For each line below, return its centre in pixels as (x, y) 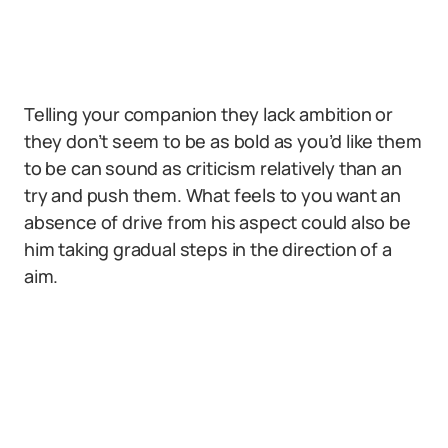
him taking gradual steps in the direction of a (208, 249)
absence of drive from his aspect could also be (217, 222)
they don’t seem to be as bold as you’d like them (223, 141)
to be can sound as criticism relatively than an (213, 168)
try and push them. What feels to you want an (213, 195)
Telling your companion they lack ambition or (209, 114)
